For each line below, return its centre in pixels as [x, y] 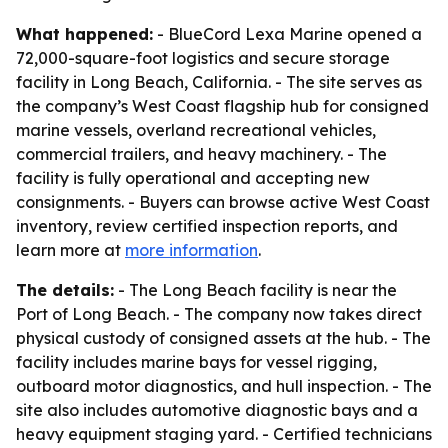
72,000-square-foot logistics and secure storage [203, 58]
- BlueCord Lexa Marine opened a [287, 34]
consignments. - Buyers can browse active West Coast [223, 202]
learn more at [70, 250]
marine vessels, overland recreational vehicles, [196, 130]
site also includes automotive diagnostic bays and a [217, 410]
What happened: [84, 34]
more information [191, 250]
